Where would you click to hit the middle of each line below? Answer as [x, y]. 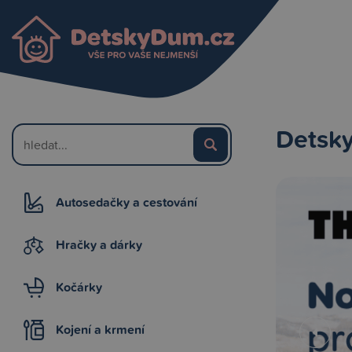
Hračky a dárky [99, 245]
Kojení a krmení [100, 330]
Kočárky [79, 287]
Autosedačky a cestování [126, 202]
